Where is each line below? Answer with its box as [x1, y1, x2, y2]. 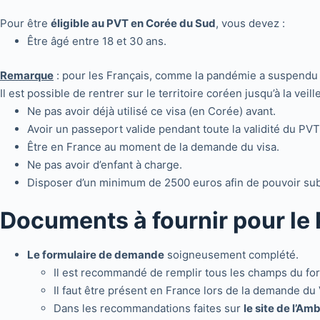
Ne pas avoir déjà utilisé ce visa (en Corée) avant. [26, 104, 276, 118]
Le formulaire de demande [26, 248, 164, 261]
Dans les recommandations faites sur [54, 301, 244, 315]
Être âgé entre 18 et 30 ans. [26, 34, 169, 48]
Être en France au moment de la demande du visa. [26, 139, 279, 154]
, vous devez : [216, 16, 285, 30]
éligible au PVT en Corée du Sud [51, 16, 216, 30]
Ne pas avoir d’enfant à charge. [26, 157, 182, 171]
